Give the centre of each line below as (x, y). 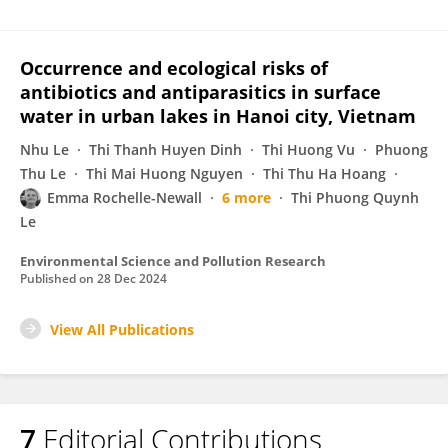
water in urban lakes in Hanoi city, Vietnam (218, 116)
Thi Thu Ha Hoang (324, 173)
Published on (58, 278)
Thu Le (43, 173)
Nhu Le (44, 149)
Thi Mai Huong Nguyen (164, 173)
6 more (246, 197)
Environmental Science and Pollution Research (173, 261)
